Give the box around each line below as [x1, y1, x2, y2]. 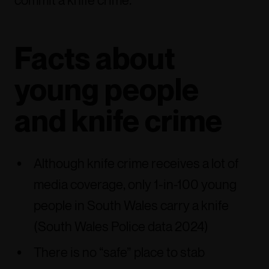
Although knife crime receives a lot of [34, 156, 238, 171]
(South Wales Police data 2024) [34, 219, 208, 234]
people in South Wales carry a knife [34, 198, 229, 213]
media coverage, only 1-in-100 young [34, 177, 237, 192]
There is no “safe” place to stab [34, 244, 205, 260]
